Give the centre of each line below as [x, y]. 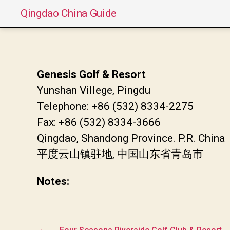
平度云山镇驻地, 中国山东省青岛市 [120, 154]
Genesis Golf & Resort [91, 74]
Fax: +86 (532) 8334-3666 [99, 122]
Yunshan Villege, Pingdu [94, 90]
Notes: [53, 181]
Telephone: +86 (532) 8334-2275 [115, 106]
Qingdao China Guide [69, 13]
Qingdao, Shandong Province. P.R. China [131, 138]
